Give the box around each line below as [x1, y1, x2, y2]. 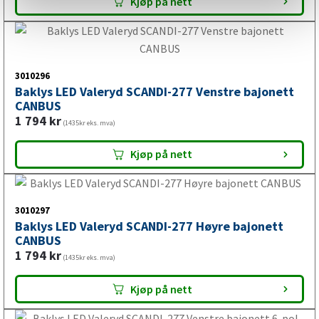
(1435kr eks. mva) [61, 194, 115, 204]
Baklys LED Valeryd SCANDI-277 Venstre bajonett [15, 159, 294, 177]
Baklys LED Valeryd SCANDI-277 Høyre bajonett [15, 294, 283, 311]
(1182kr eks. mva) [61, 4, 115, 14]
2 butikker [111, 29, 167, 46]
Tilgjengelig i [43, 29, 111, 46]
